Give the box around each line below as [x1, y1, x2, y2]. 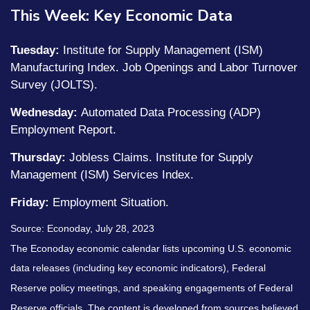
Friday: [10, 195, 53, 209]
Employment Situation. [53, 195, 169, 209]
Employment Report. [10, 122, 116, 136]
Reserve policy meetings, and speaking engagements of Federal [10, 282, 293, 293]
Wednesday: [10, 105, 77, 119]
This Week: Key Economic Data [10, 5, 232, 26]
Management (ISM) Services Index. [10, 167, 197, 181]
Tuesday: [10, 43, 60, 57]
